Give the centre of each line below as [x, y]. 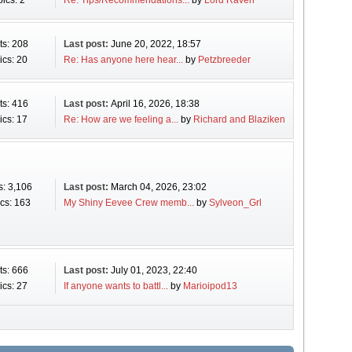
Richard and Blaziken [239, 119]
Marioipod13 [210, 286]
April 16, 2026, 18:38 [155, 104]
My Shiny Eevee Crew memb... [128, 203]
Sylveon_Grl [235, 203]
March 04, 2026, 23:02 [158, 187]
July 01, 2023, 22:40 [154, 270]
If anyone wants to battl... [115, 286]
